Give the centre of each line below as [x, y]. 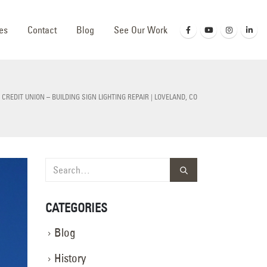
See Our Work [141, 30]
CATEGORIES [76, 208]
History [70, 258]
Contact [42, 30]
